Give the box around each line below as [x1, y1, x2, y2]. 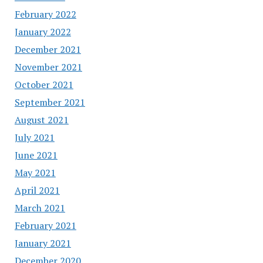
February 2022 [14, 7, 76, 21]
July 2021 [14, 130, 55, 144]
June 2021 [14, 148, 58, 161]
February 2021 [14, 218, 76, 232]
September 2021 [14, 95, 85, 109]
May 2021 [14, 166, 56, 179]
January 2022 [14, 25, 71, 38]
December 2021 [14, 42, 81, 56]
